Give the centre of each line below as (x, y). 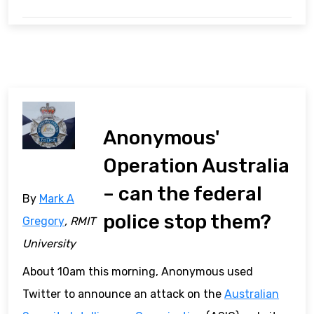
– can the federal (183, 194)
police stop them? (187, 222)
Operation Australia (197, 166)
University (49, 244)
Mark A (57, 199)
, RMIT (80, 221)
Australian (252, 294)
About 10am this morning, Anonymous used (138, 272)
